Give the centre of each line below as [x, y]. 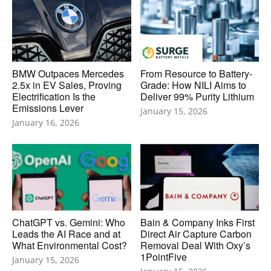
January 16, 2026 [46, 123]
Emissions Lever [48, 108]
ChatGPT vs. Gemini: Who [69, 223]
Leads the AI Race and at [66, 234]
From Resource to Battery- [196, 74]
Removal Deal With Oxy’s [195, 246]
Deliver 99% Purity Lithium [197, 97]
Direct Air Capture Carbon [196, 234]
